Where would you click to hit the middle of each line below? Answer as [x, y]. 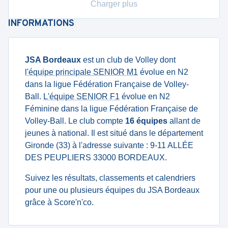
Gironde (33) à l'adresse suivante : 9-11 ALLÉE [109, 145]
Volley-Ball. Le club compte [75, 121]
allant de [184, 121]
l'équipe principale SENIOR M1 [81, 72]
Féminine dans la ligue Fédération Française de [111, 109]
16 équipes [146, 121]
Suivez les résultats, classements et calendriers [110, 178]
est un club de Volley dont [128, 60]
